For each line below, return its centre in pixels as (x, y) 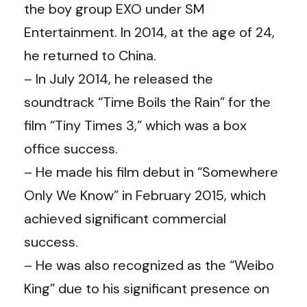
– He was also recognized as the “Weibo (149, 265)
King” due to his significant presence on (147, 288)
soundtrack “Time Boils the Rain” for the (147, 102)
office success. (71, 148)
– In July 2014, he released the (119, 78)
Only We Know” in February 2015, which (145, 195)
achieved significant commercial (125, 218)
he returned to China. (90, 55)
